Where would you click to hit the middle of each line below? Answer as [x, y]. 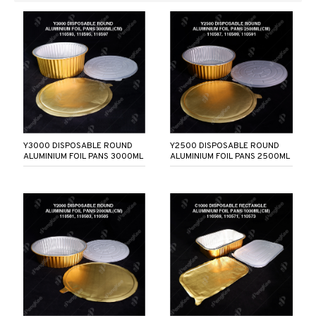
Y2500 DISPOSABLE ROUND [225, 146]
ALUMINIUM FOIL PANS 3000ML [83, 157]
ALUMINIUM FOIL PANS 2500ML [230, 157]
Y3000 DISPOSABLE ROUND [78, 146]
